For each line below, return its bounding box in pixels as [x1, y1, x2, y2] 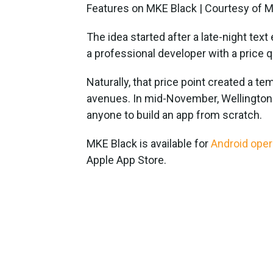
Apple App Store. [87, 153, 166, 166]
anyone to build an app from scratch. [87, 108, 262, 121]
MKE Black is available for [87, 136, 211, 150]
